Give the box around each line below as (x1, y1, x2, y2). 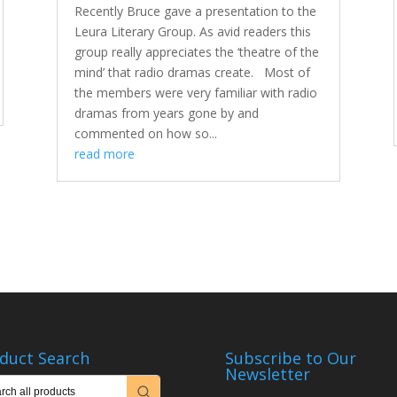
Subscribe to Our (224, 347, 356, 370)
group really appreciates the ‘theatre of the (74, 43, 319, 61)
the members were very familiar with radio (74, 84, 317, 102)
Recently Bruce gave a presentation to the (74, 3, 316, 20)
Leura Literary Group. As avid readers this (74, 23, 311, 41)
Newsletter (224, 363, 310, 385)
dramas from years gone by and (74, 105, 259, 122)
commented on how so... (74, 125, 217, 143)
